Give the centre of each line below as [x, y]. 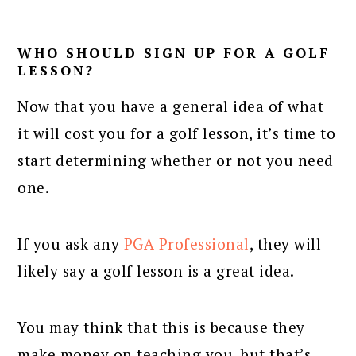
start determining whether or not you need [176, 160]
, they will [285, 243]
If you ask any [71, 243]
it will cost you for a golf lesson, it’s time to [177, 133]
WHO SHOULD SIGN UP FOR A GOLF [174, 52]
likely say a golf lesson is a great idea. [156, 270]
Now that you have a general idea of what [171, 106]
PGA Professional [186, 243]
